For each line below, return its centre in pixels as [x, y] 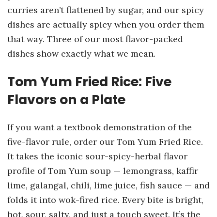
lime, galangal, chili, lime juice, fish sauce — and [108, 185]
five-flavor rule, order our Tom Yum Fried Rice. [105, 142]
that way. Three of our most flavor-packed [95, 39]
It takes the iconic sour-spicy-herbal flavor [97, 156]
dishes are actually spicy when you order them [106, 24]
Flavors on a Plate [66, 100]
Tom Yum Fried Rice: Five [89, 82]
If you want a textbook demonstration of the [100, 127]
